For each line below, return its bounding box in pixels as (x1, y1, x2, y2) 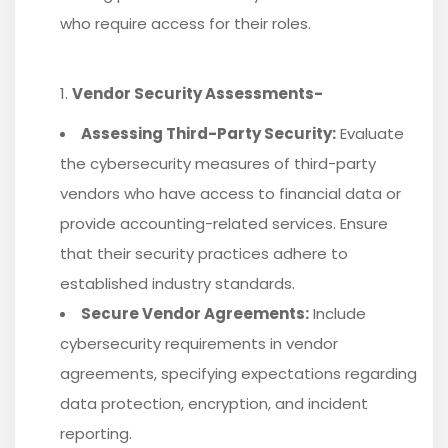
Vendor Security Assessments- (72, 83, 323, 105)
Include (309, 303, 366, 325)
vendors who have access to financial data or (60, 183, 401, 205)
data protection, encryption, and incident (60, 393, 368, 415)
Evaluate (336, 123, 404, 145)
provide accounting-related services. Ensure (60, 213, 388, 235)
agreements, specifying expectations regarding (60, 363, 417, 385)
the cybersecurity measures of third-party (60, 153, 376, 175)
